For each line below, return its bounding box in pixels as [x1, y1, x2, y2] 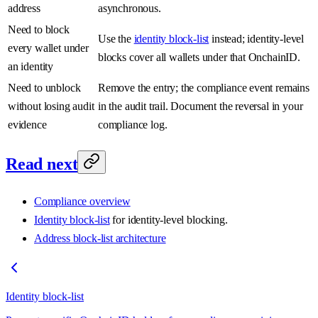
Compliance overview [34, 195, 131, 208]
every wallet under [8, 42, 89, 55]
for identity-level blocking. [109, 214, 228, 226]
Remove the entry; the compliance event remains [98, 82, 309, 94]
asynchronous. [98, 2, 161, 15]
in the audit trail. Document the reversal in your [98, 100, 303, 113]
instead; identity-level [209, 33, 305, 45]
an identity [8, 60, 54, 73]
